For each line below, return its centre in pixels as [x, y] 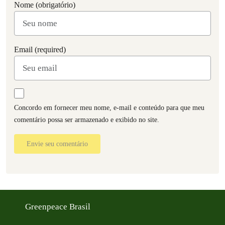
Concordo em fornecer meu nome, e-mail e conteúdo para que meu [109, 107]
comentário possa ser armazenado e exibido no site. [87, 120]
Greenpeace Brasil [59, 206]
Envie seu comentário [57, 144]
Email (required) [40, 49]
